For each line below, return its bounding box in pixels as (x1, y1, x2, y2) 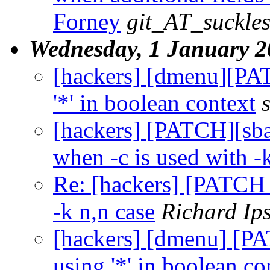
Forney (53, 8, 121, 34)
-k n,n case (53, 198, 155, 224)
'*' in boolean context (53, 89, 256, 116)
